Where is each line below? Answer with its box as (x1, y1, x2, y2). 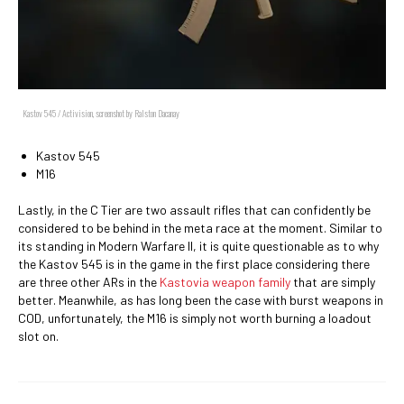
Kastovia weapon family (160, 274, 290, 289)
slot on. (18, 328, 59, 344)
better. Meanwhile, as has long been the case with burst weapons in (18, 292, 383, 308)
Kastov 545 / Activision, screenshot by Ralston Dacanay (23, 106, 179, 120)
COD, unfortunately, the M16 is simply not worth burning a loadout (18, 310, 372, 326)
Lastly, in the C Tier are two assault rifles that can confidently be (18, 202, 371, 217)
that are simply (290, 274, 375, 289)
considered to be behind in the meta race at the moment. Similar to (18, 220, 382, 235)
